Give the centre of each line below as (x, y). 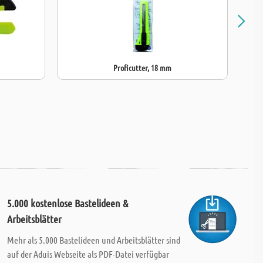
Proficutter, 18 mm (142, 68)
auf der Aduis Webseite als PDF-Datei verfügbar (88, 254)
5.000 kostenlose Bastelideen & (67, 203)
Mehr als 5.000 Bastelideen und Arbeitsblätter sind (93, 240)
